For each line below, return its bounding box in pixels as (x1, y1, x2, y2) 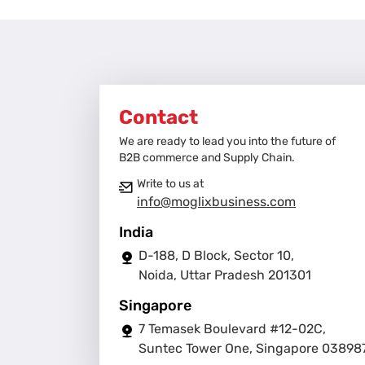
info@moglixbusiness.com (137, 193, 296, 209)
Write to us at (137, 176, 204, 191)
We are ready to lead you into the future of (119, 134, 336, 148)
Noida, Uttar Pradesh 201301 (139, 266, 311, 283)
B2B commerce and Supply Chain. (119, 150, 295, 165)
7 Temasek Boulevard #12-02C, (139, 320, 326, 336)
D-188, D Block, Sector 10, (139, 247, 294, 263)
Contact (119, 105, 198, 129)
